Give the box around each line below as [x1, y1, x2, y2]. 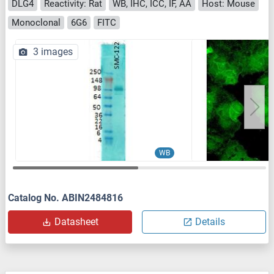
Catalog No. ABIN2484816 [8, 192, 123, 204]
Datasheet [54, 216, 98, 228]
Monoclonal [12, 17, 61, 28]
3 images [33, 46, 73, 58]
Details [195, 216, 225, 228]
